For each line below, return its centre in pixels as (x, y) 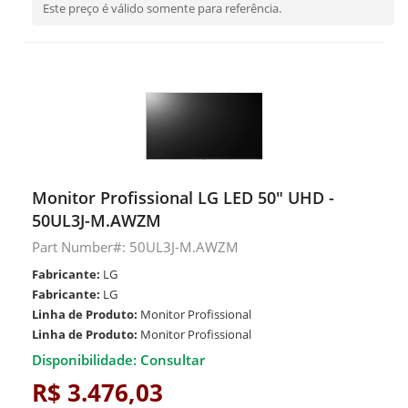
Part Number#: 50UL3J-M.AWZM (135, 247)
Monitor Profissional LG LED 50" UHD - (183, 198)
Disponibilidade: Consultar (118, 360)
